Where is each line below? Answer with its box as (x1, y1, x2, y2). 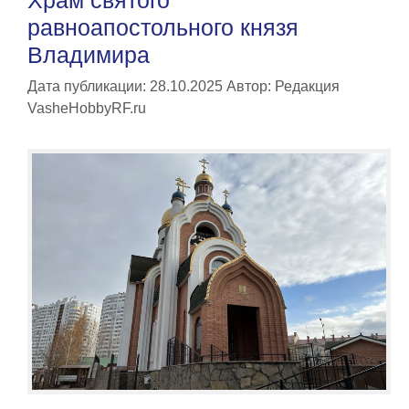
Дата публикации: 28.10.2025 (27, 78, 223, 94)
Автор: (226, 78, 275, 94)
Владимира (27, 41, 150, 68)
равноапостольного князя (27, 14, 299, 40)
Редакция (275, 78, 340, 94)
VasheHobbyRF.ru (27, 100, 146, 116)
